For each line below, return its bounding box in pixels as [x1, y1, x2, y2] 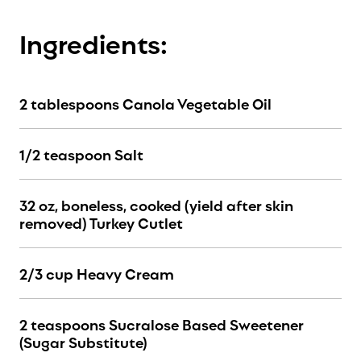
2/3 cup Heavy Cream [19, 262, 174, 284]
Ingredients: [19, 23, 168, 62]
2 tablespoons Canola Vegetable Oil [19, 92, 272, 114]
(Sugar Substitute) [19, 330, 147, 353]
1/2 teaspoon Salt [19, 143, 143, 165]
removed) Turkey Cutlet [19, 211, 183, 234]
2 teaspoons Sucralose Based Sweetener [19, 313, 304, 335]
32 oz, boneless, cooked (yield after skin [19, 193, 293, 216]
